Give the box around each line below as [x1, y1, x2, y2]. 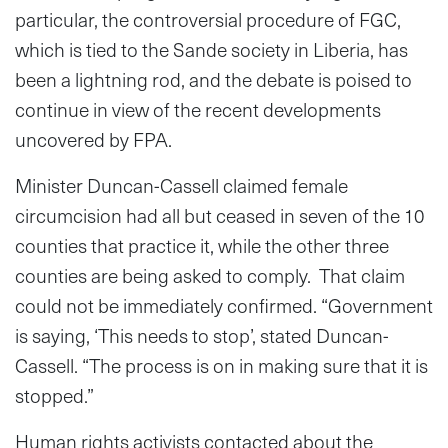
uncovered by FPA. [15, 124, 172, 154]
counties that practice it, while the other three [15, 230, 389, 260]
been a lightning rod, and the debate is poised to [15, 64, 412, 94]
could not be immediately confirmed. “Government [15, 290, 433, 320]
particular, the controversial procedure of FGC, [15, 4, 401, 34]
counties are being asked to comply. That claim [15, 260, 405, 290]
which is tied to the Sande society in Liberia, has [15, 34, 408, 64]
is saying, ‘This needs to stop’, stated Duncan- [15, 320, 389, 350]
